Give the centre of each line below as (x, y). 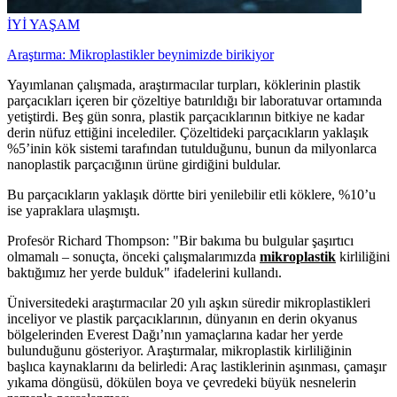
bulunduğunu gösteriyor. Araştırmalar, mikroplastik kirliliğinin (179, 350)
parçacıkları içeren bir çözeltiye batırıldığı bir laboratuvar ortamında (195, 100)
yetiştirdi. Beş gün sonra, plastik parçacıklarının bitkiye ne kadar (186, 116)
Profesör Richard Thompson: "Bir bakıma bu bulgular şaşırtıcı (180, 240)
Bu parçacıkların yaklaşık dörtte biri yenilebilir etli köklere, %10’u (191, 194)
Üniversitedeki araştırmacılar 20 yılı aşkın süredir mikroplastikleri (189, 302)
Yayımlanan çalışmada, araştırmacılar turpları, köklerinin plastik (184, 84)
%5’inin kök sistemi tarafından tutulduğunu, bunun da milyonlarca (192, 148)
